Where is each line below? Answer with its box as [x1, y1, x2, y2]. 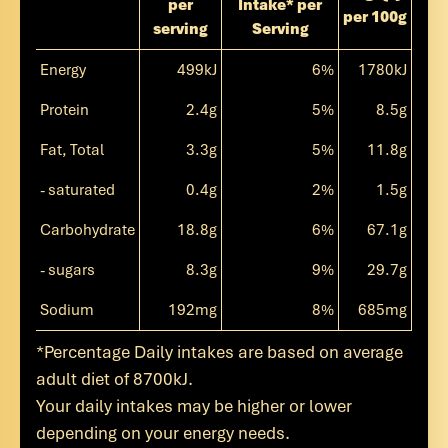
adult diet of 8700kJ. [36, 368, 193, 390]
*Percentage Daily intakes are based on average [36, 341, 403, 363]
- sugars [40, 260, 95, 280]
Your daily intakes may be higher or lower [36, 395, 352, 417]
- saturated [40, 180, 115, 200]
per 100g [343, 7, 407, 27]
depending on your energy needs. [36, 422, 290, 444]
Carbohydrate [40, 220, 135, 240]
